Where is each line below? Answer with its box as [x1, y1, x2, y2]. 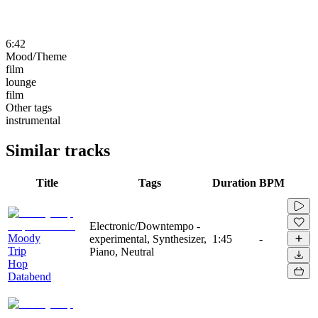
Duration [212, 176, 256, 189]
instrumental [6, 114, 60, 126]
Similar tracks [6, 141, 110, 160]
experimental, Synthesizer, [89, 232, 207, 245]
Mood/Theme [6, 50, 67, 62]
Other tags [6, 101, 52, 114]
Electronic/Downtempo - [89, 219, 200, 232]
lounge [6, 75, 36, 88]
